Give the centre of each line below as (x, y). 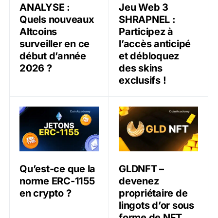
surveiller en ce (54, 44)
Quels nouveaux (57, 20)
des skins (141, 68)
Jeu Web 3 (144, 8)
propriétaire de (153, 193)
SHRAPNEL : (147, 20)
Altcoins (38, 32)
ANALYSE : (45, 8)
